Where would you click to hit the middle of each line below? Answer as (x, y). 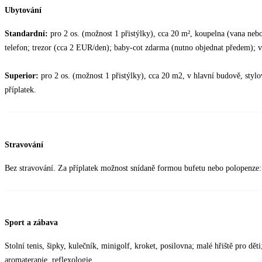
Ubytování (23, 11)
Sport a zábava (31, 223)
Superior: (23, 76)
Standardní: (27, 34)
